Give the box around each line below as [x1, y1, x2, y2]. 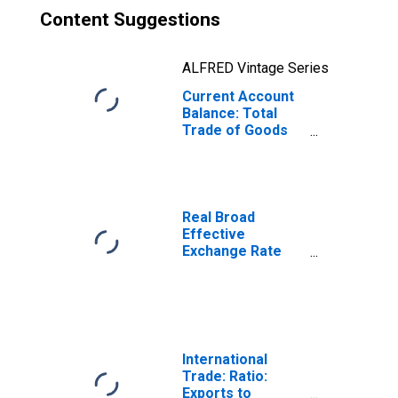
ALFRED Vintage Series [182, 60, 329, 76]
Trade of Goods [182, 122, 288, 139]
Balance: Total [182, 105, 277, 122]
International [182, 351, 267, 368]
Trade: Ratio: [182, 368, 267, 385]
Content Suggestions [40, 9, 220, 30]
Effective [182, 226, 245, 243]
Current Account [182, 88, 294, 105]
